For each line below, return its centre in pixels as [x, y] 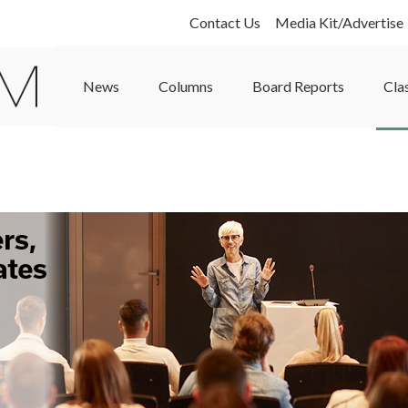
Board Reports [298, 86]
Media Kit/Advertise [339, 22]
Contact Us [225, 22]
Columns [185, 86]
